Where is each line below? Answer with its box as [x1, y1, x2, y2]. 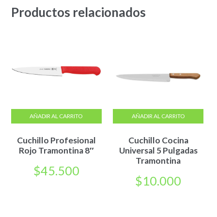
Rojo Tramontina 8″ [18, 145, 94, 156]
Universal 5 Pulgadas [119, 145, 198, 156]
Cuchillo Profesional [16, 135, 96, 146]
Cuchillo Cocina [128, 135, 188, 146]
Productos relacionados [11, 4, 146, 20]
